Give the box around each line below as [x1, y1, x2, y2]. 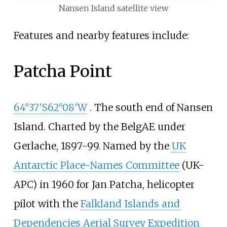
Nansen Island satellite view [59, 3, 168, 13]
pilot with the [13, 197, 81, 210]
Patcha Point [13, 61, 112, 82]
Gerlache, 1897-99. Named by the [13, 139, 172, 152]
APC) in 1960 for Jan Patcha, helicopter [13, 178, 195, 191]
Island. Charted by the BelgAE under [13, 120, 185, 133]
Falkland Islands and [80, 197, 180, 210]
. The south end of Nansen [89, 101, 213, 113]
